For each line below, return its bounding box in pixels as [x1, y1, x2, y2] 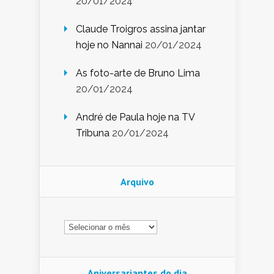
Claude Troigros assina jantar [76, 23, 206, 35]
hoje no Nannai [76, 39, 143, 51]
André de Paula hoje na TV [76, 111, 194, 124]
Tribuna [76, 127, 109, 139]
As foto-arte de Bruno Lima [76, 67, 200, 80]
